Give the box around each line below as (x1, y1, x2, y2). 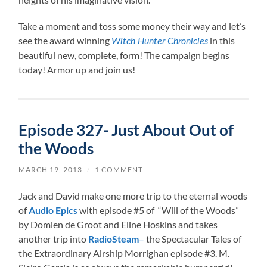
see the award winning (18, 34, 112, 46)
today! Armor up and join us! (18, 63, 136, 75)
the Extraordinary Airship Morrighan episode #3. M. (18, 247, 230, 259)
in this (208, 34, 235, 46)
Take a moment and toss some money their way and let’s (18, 20, 246, 32)
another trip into (18, 232, 89, 244)
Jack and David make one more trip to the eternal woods (18, 190, 248, 201)
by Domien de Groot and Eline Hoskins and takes (18, 218, 218, 230)
